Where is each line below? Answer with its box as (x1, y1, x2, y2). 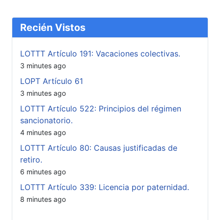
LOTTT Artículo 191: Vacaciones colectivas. (20, 49, 180, 59)
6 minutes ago (20, 167, 66, 176)
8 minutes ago (20, 195, 66, 204)
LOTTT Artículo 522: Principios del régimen (20, 104, 181, 114)
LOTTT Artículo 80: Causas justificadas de (20, 143, 177, 153)
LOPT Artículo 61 (20, 76, 83, 86)
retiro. (20, 155, 42, 165)
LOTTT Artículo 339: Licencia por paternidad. (20, 182, 189, 192)
